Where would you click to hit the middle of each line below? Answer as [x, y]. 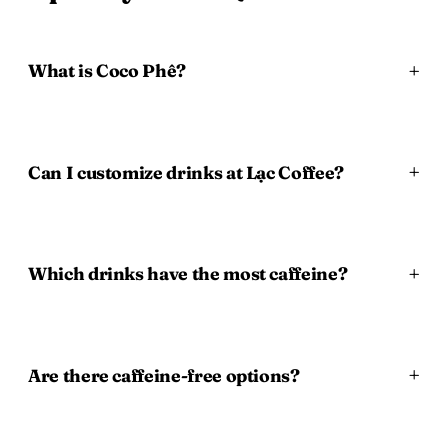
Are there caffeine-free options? [164, 375]
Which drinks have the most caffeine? [188, 274]
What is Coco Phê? [107, 71]
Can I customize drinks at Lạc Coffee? [186, 172]
